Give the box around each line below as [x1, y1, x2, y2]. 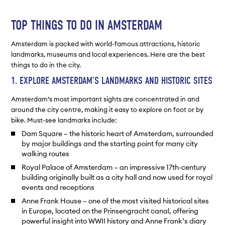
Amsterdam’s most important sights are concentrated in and [11, 94, 200, 103]
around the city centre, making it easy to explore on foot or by [11, 105, 204, 114]
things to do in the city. [11, 61, 81, 69]
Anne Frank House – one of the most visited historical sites [21, 196, 209, 205]
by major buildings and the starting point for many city [21, 139, 198, 149]
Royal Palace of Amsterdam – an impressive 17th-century [21, 162, 206, 172]
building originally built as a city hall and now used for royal [21, 172, 212, 182]
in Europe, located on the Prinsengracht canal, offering [21, 206, 198, 215]
